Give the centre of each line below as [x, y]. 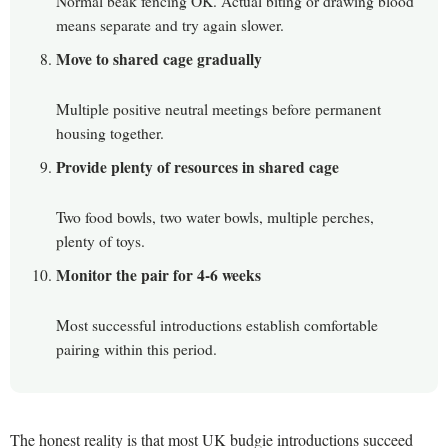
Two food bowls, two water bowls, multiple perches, [215, 217]
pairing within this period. [136, 349]
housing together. [110, 133]
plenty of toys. [100, 241]
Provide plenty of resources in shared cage [197, 167]
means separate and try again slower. [170, 25]
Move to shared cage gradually [159, 59]
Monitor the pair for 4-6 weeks [158, 275]
